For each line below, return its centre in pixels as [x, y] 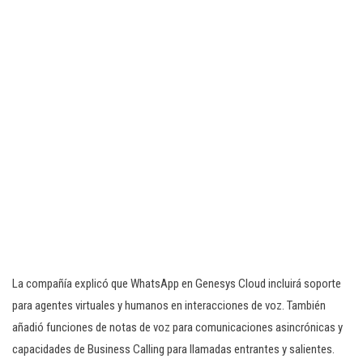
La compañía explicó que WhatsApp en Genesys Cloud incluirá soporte [177, 284]
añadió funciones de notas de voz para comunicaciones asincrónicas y [177, 327]
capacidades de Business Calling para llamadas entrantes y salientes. [173, 349]
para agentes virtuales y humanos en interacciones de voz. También [169, 305]
